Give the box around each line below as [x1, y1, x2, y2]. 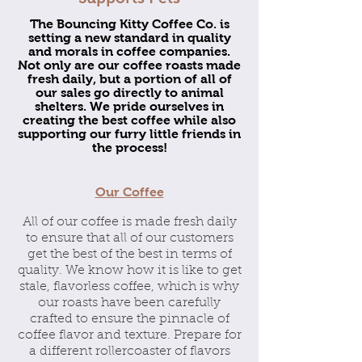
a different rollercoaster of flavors [28, 345, 230, 358]
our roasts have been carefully [38, 297, 221, 309]
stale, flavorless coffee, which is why [19, 280, 239, 293]
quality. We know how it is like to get [17, 264, 242, 277]
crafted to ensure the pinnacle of [29, 313, 229, 326]
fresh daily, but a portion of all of [27, 72, 232, 86]
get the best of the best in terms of [27, 248, 232, 261]
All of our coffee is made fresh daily [22, 216, 237, 229]
